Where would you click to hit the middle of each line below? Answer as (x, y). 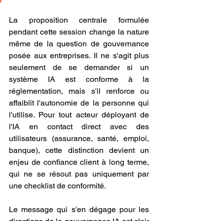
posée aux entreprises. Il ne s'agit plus (79, 55)
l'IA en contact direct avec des (79, 127)
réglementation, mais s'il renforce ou (79, 91)
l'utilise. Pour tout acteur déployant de (79, 115)
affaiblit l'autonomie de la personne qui (79, 103)
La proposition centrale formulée (79, 20)
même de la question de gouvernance (79, 44)
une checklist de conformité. (57, 186)
